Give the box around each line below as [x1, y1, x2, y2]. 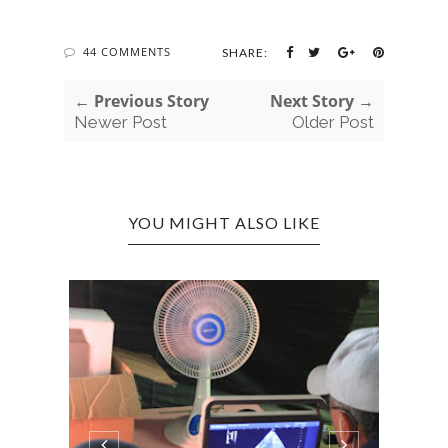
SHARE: [222, 45, 268, 60]
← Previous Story [74, 90, 209, 112]
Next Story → [270, 90, 374, 112]
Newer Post [74, 112, 167, 132]
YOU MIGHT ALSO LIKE [128, 213, 320, 232]
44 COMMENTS [83, 44, 171, 59]
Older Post [292, 112, 374, 132]
